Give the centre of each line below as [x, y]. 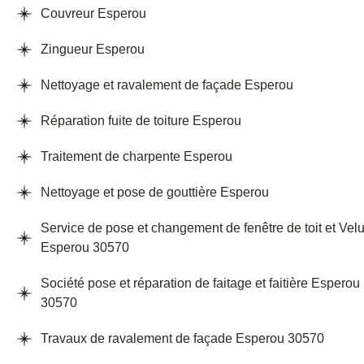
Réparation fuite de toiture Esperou [141, 121]
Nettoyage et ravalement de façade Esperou [167, 85]
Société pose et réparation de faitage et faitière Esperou [200, 284]
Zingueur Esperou [93, 50]
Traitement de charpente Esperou [136, 157]
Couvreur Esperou [93, 14]
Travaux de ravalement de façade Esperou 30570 [182, 339]
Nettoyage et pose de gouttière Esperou [155, 193]
